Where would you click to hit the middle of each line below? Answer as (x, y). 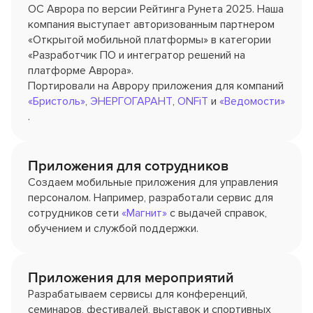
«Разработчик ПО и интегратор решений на (137, 55)
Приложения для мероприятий (131, 278)
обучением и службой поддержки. (113, 228)
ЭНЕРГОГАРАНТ (131, 101)
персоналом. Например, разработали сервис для (151, 198)
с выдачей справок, (217, 213)
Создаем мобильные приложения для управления (153, 182)
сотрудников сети (75, 213)
